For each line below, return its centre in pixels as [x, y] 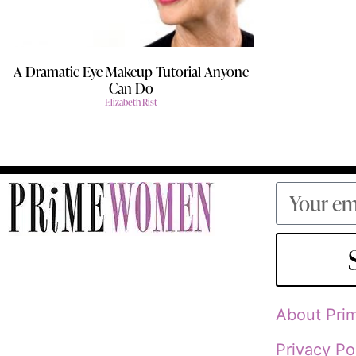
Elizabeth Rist [131, 102]
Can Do [131, 87]
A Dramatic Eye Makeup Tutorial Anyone [131, 71]
